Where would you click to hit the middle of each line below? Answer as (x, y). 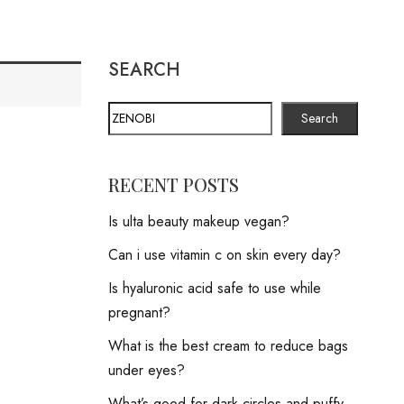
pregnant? (139, 312)
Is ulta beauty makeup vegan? (198, 221)
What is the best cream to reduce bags (228, 346)
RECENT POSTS (173, 184)
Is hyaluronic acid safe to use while (214, 288)
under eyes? (146, 370)
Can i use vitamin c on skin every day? (224, 255)
